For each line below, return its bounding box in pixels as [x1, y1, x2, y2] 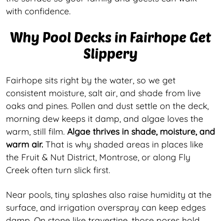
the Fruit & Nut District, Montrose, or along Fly [6, 151, 190, 162]
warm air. [6, 138, 43, 149]
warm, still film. [6, 125, 67, 137]
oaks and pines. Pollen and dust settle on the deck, [6, 100, 209, 111]
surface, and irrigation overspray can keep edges [6, 201, 206, 213]
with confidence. [6, 5, 71, 16]
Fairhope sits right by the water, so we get [6, 74, 176, 85]
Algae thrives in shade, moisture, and [67, 125, 215, 137]
